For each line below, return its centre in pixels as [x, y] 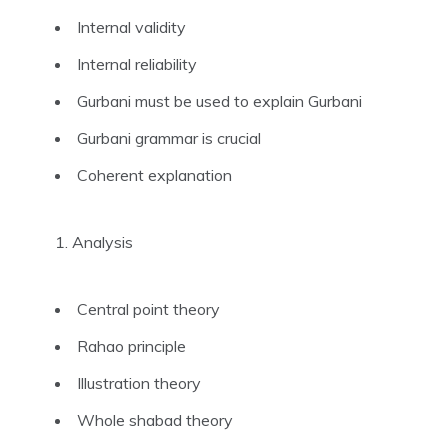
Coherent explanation [154, 174]
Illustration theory [139, 382]
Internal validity [131, 26]
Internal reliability [137, 63]
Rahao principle [131, 345]
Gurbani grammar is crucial [169, 137]
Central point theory [148, 308]
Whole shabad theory [155, 419]
